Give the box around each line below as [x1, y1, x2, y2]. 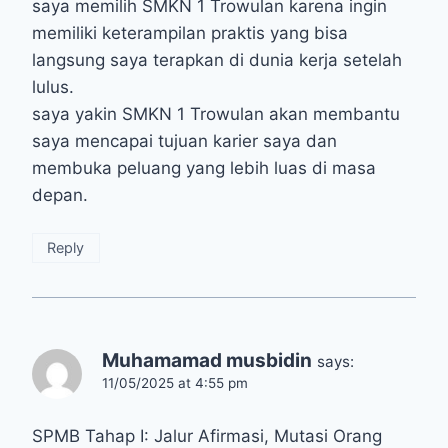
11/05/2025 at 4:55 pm [102, 374, 248, 391]
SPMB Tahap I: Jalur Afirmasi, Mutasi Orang [32, 425, 382, 446]
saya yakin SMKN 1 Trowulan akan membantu [32, 104, 400, 125]
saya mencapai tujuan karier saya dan [32, 131, 337, 152]
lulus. [32, 77, 74, 98]
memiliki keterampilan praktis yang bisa [32, 23, 348, 44]
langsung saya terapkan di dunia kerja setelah [32, 50, 402, 71]
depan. [32, 185, 88, 206]
